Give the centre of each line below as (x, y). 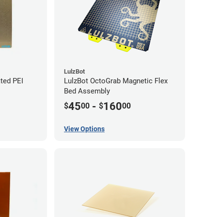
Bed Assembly (87, 91)
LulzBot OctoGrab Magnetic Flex (116, 81)
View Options (84, 129)
